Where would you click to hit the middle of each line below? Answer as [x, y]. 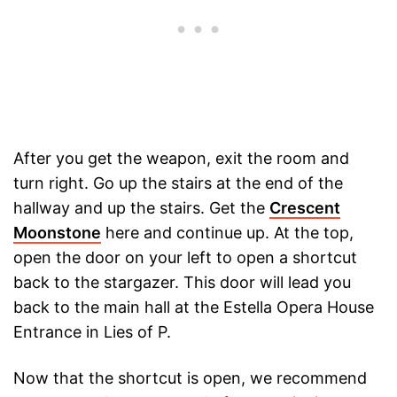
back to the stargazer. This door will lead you [182, 283]
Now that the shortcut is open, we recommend [190, 378]
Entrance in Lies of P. [92, 332]
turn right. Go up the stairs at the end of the [178, 183]
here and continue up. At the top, [227, 233]
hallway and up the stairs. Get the [141, 208]
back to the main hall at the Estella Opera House [194, 307]
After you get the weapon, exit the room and [181, 159]
